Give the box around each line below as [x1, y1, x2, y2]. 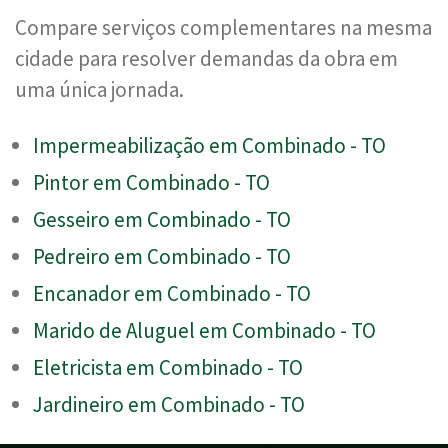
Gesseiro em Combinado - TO [33, 205, 291, 233]
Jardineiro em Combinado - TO [33, 390, 305, 418]
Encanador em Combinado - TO [33, 279, 311, 307]
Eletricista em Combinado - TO [33, 353, 303, 381]
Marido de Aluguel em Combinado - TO [33, 316, 376, 344]
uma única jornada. [15, 75, 184, 103]
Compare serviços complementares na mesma [15, 13, 432, 41]
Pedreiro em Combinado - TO [33, 242, 291, 270]
